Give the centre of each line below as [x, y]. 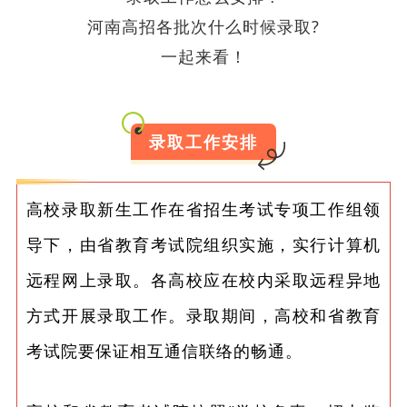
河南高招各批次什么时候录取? [203, 27]
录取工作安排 [203, 142]
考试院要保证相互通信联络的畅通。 [164, 350]
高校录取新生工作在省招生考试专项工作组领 [203, 208]
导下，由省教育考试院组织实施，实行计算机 [203, 244]
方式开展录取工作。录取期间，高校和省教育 [203, 315]
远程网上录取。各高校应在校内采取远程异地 [203, 279]
